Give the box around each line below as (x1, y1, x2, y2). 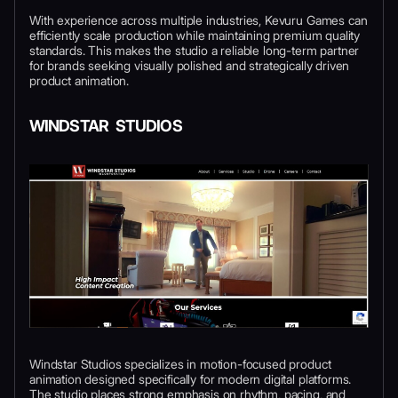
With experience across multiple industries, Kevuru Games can (29, 12, 368, 28)
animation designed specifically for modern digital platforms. (29, 371, 352, 387)
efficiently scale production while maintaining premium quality (29, 27, 361, 43)
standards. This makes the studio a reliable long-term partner (29, 42, 360, 58)
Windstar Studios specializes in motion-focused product (29, 356, 331, 372)
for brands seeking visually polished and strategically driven (29, 57, 350, 73)
